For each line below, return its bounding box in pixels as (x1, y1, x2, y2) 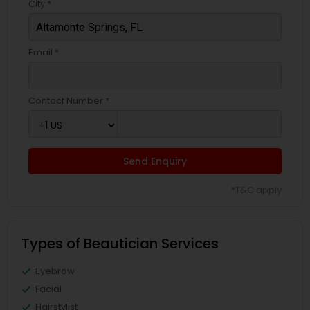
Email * (28, 46, 59, 59)
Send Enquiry (123, 154, 187, 168)
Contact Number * (28, 94, 109, 107)
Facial (35, 282, 62, 295)
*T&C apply (231, 183, 282, 197)
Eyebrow (35, 264, 75, 277)
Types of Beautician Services (21, 234, 219, 253)
